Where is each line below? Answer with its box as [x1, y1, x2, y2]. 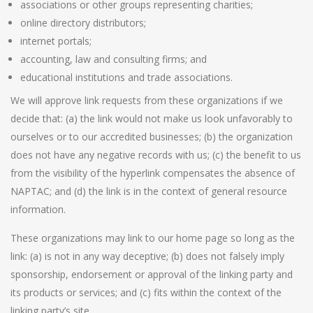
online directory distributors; [20, 15, 146, 29]
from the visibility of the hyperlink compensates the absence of [10, 166, 295, 180]
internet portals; [20, 34, 92, 48]
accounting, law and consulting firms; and [20, 52, 207, 66]
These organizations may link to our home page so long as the [10, 231, 295, 245]
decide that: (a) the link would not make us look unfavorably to [10, 111, 293, 125]
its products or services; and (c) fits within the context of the [10, 285, 282, 299]
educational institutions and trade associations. [20, 70, 233, 84]
